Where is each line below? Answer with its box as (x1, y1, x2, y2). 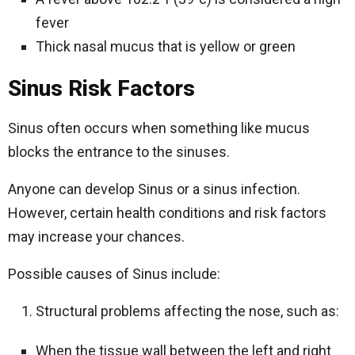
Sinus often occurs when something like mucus (8, 120, 310, 136)
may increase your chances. (8, 228, 185, 245)
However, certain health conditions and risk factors (8, 204, 326, 221)
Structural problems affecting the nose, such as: (36, 303, 339, 319)
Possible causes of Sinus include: (8, 265, 220, 282)
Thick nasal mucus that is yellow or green (36, 38, 296, 55)
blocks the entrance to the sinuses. (8, 143, 230, 160)
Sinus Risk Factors (8, 75, 195, 101)
